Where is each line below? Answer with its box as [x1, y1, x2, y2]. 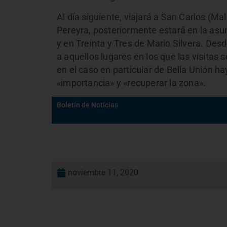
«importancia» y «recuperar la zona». [57, 78, 206, 88]
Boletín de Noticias [57, 101, 118, 110]
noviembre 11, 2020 [68, 168, 138, 178]
